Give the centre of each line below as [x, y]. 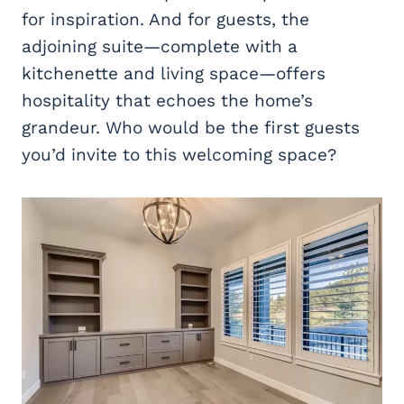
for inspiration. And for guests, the [165, 19]
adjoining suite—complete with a [160, 46]
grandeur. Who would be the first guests [191, 127]
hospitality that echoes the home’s [167, 100]
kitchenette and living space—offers [174, 73]
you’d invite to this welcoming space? [179, 154]
